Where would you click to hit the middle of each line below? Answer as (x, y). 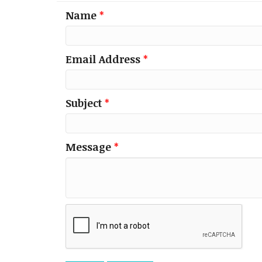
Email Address (103, 59)
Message (88, 147)
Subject (84, 103)
